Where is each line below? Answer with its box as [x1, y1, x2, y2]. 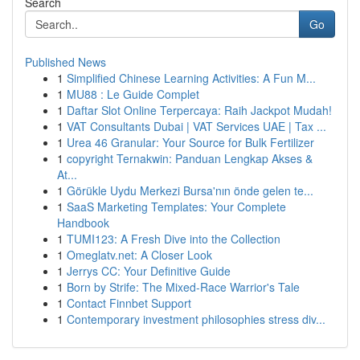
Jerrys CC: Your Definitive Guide [67, 263, 231, 279]
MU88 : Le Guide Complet [67, 86, 199, 102]
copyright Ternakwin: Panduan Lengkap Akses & [67, 150, 313, 166]
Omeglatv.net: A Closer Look [67, 247, 212, 263]
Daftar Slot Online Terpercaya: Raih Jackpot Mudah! [67, 102, 332, 118]
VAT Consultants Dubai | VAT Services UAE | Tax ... [67, 118, 326, 134]
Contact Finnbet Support [67, 295, 191, 311]
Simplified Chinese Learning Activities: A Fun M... [67, 70, 316, 86]
